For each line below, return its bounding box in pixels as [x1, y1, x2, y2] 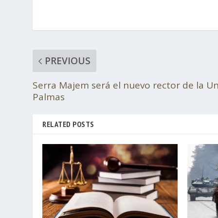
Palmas [33, 91, 65, 104]
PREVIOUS [45, 54, 91, 68]
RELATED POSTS [42, 119, 94, 129]
